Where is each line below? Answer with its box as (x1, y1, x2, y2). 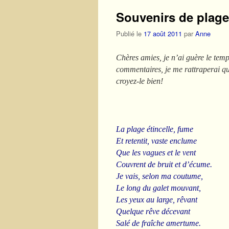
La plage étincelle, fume (116, 124, 193, 133)
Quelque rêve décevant (116, 207, 190, 216)
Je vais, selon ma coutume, (116, 171, 203, 180)
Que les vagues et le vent (116, 148, 196, 157)
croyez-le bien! (116, 76, 163, 85)
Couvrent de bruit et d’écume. (116, 159, 212, 169)
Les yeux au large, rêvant (116, 195, 197, 204)
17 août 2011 (144, 28, 182, 38)
